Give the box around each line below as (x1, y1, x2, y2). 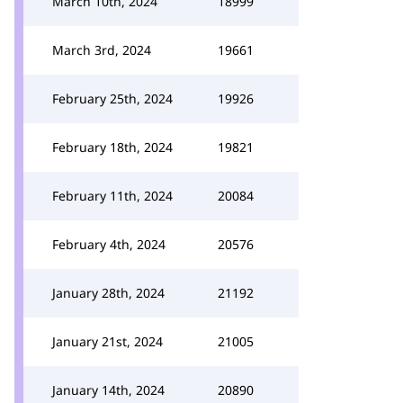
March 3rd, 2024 (52, 41, 151, 58)
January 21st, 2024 (52, 333, 163, 350)
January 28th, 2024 (52, 284, 165, 301)
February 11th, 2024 (52, 187, 173, 204)
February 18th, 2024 (52, 139, 173, 156)
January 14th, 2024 (52, 381, 165, 399)
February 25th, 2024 (52, 90, 173, 107)
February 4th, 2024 (52, 236, 166, 253)
